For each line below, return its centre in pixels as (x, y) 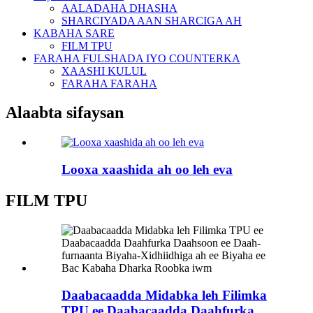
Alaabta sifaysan (65, 113)
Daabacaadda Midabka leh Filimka (164, 295)
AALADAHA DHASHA (119, 8)
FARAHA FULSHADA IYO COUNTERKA (137, 58)
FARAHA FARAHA (109, 83)
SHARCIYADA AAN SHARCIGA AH (152, 20)
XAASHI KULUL (104, 71)
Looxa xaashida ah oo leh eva (147, 170)
